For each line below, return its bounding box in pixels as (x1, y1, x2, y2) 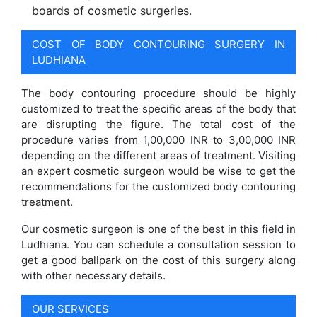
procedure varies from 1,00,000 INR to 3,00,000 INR (21, 133, 296, 146)
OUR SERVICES (32, 302, 109, 316)
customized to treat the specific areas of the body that (21, 102, 296, 115)
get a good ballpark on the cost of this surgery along (21, 253, 296, 267)
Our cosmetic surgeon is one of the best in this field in (21, 222, 296, 236)
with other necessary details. (21, 269, 166, 282)
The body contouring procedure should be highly (21, 86, 296, 100)
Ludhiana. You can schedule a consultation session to (21, 238, 296, 251)
